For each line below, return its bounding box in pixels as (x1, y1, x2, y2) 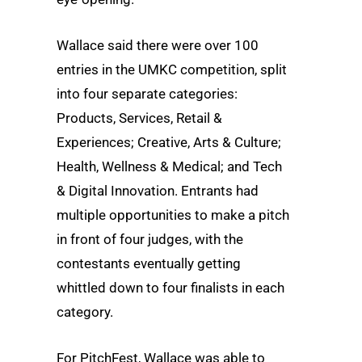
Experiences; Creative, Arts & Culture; (57, 133, 281, 150)
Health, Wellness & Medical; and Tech (57, 158, 282, 175)
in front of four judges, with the (57, 230, 243, 247)
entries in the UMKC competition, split (57, 61, 287, 78)
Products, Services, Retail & (57, 109, 222, 126)
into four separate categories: (57, 85, 238, 102)
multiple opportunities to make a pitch (57, 206, 289, 223)
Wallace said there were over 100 (57, 36, 259, 53)
